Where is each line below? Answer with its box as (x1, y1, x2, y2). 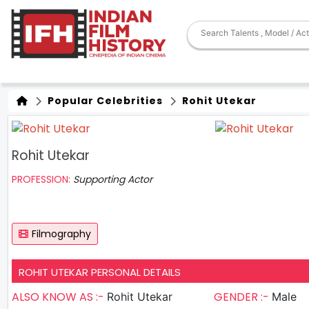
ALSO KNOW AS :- (12, 288, 107, 305)
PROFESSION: (12, 172, 73, 186)
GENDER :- (213, 288, 272, 305)
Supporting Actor (73, 172, 152, 186)
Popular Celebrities (45, 94, 163, 108)
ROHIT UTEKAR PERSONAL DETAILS (19, 264, 181, 279)
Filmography (32, 226, 91, 241)
